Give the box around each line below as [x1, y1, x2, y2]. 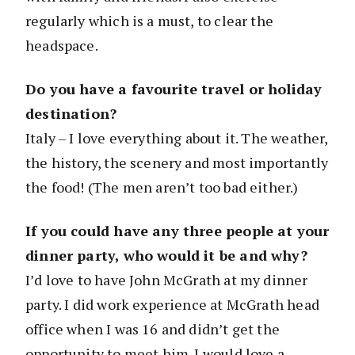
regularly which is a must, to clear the [25, 11, 274, 31]
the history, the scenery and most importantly [25, 153, 329, 173]
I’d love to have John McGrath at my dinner [25, 270, 308, 290]
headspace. [25, 36, 98, 55]
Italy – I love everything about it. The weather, [25, 128, 328, 148]
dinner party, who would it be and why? [25, 246, 307, 265]
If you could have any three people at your [25, 221, 330, 241]
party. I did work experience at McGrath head [25, 295, 319, 315]
